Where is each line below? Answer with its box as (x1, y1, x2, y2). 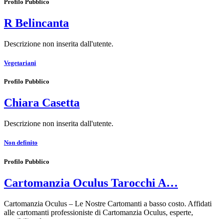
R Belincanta (4, 16, 69, 29)
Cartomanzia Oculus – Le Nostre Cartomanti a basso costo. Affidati (4, 199, 212, 208)
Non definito (4, 139, 38, 147)
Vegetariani (4, 59, 36, 67)
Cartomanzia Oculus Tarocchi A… (4, 176, 178, 189)
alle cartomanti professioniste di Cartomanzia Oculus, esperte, (4, 208, 193, 217)
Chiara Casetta (4, 96, 80, 109)
